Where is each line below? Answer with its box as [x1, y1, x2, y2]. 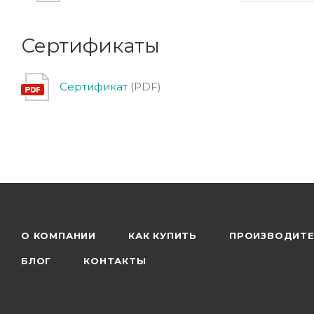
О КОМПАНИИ [21, 230, 96, 241]
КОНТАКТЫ [83, 255, 146, 266]
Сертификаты [21, 33, 160, 57]
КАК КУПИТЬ [128, 230, 197, 241]
